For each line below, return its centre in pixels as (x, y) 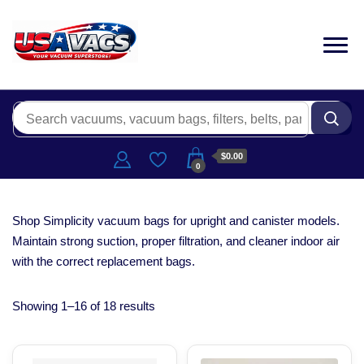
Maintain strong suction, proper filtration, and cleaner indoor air (176, 241)
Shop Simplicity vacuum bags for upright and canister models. (176, 221)
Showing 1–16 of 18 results (84, 306)
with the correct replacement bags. (104, 262)
